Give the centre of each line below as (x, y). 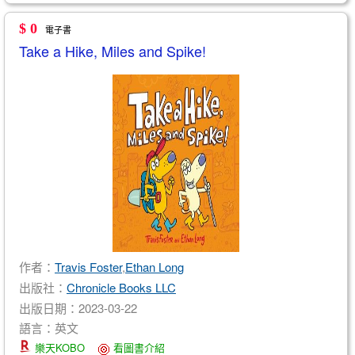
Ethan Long (155, 266)
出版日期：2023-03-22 (78, 307)
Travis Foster (88, 266)
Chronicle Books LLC (121, 287)
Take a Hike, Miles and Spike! (113, 51)
